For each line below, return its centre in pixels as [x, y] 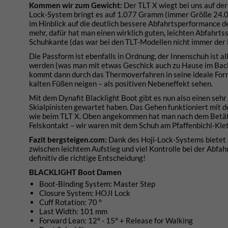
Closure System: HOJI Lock [85, 193]
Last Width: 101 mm [73, 211]
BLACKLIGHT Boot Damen [75, 172]
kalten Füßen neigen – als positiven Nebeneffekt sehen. [121, 83]
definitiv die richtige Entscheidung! [87, 158]
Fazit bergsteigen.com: [69, 139]
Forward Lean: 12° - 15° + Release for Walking [116, 220]
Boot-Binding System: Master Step [97, 183]
